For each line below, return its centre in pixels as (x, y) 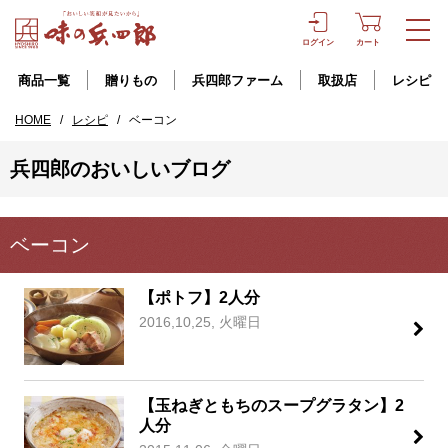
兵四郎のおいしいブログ (120, 169)
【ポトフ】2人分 (199, 297)
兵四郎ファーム (237, 80)
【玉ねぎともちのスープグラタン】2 (271, 405)
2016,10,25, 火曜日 (199, 322)
